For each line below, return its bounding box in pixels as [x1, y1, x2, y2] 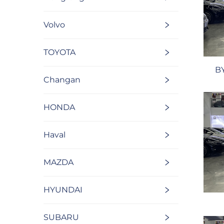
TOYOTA [43, 47, 75, 57]
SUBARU [43, 212, 79, 222]
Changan [43, 75, 80, 85]
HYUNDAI [43, 185, 82, 195]
